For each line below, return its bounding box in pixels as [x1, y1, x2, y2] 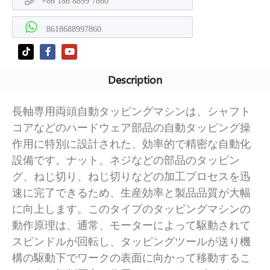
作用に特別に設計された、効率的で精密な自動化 [12, 137, 251, 150]
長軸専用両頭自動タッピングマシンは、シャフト [12, 105, 251, 118]
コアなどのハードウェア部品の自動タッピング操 [12, 121, 251, 134]
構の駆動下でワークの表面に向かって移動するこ [12, 251, 251, 264]
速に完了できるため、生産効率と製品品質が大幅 [12, 186, 251, 199]
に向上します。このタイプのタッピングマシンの [12, 202, 251, 215]
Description [108, 72, 162, 87]
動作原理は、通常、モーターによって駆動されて [12, 219, 251, 231]
